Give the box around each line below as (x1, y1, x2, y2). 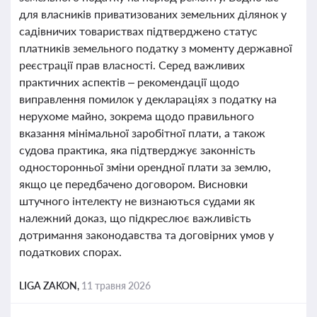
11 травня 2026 (81, 279, 151, 292)
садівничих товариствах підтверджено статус (19, 24, 258, 38)
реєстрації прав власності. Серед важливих (19, 58, 245, 71)
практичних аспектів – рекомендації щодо (19, 75, 239, 88)
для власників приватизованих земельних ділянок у (19, 7, 287, 21)
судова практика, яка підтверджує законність (19, 143, 255, 156)
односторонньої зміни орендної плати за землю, (19, 160, 271, 173)
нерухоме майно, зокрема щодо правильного (19, 109, 254, 122)
